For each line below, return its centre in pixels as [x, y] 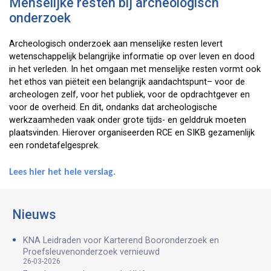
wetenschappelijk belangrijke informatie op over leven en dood [132, 57]
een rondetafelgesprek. [54, 145]
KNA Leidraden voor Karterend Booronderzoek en [121, 240]
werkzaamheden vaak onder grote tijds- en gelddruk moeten [128, 120]
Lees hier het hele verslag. [62, 172]
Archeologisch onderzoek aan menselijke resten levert [116, 44]
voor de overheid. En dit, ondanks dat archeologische [113, 107]
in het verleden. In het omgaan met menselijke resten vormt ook [135, 69]
